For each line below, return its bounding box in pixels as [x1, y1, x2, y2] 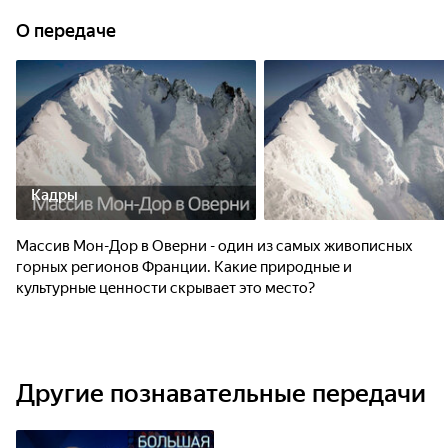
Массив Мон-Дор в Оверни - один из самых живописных [16, 237, 413, 255]
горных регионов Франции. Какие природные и [16, 258, 352, 276]
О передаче [16, 20, 116, 41]
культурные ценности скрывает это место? [16, 279, 315, 297]
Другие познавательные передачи [16, 379, 426, 408]
